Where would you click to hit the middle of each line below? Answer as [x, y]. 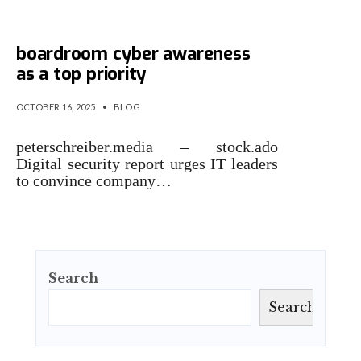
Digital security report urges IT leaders [147, 164]
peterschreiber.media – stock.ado [147, 147]
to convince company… [94, 180]
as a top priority [82, 74]
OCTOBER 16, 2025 [56, 107]
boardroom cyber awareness [133, 54]
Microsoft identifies [96, 33]
